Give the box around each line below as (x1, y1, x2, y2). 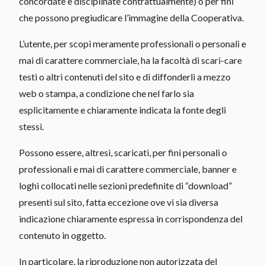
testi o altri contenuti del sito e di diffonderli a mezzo (19, 70, 231, 82)
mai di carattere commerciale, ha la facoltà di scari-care (19, 54, 242, 66)
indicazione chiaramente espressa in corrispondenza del (19, 212, 243, 224)
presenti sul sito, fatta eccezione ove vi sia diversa (19, 196, 218, 208)
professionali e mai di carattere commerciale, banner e (19, 163, 237, 174)
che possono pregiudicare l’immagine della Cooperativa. (19, 11, 244, 23)
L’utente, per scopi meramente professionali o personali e (19, 37, 246, 49)
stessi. (19, 120, 44, 132)
